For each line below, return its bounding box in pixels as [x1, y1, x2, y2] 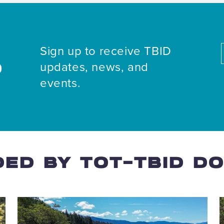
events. [40, 73, 81, 92]
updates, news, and [40, 57, 148, 76]
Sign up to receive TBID [40, 41, 171, 60]
